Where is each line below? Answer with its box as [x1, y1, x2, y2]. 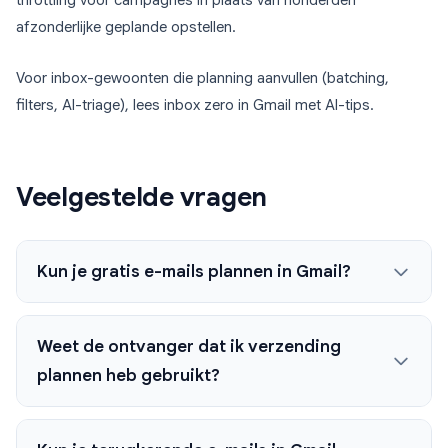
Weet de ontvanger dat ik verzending [37, 336, 341, 358]
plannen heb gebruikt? [37, 365, 220, 387]
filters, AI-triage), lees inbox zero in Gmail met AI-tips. [16, 96, 374, 115]
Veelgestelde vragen [16, 181, 268, 214]
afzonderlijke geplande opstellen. [16, 18, 236, 37]
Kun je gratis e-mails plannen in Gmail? [37, 261, 351, 283]
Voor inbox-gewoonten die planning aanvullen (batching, [16, 69, 389, 88]
